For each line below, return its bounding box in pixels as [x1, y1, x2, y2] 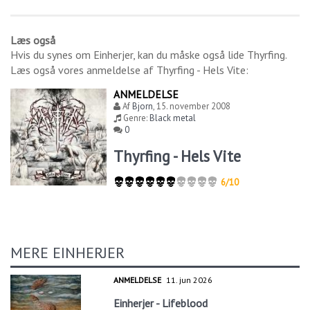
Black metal [149, 112, 197, 125]
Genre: [121, 112, 150, 125]
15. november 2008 [156, 100, 231, 113]
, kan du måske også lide [133, 48, 247, 62]
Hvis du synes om [10, 48, 93, 62]
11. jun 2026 [166, 275, 213, 286]
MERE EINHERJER [10, 243, 125, 263]
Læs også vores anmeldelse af [10, 63, 156, 77]
